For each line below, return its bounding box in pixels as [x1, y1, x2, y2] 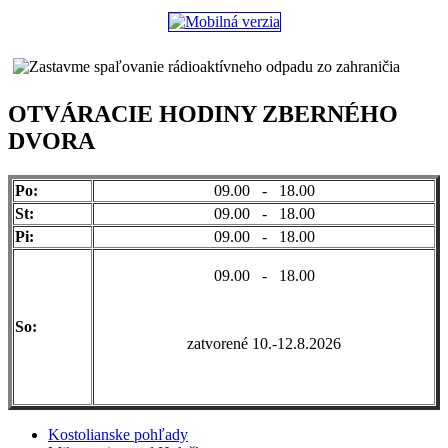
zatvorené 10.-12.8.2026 [187, 334, 341, 352]
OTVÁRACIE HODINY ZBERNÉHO [8, 100, 398, 127]
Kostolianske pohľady [48, 425, 188, 443]
